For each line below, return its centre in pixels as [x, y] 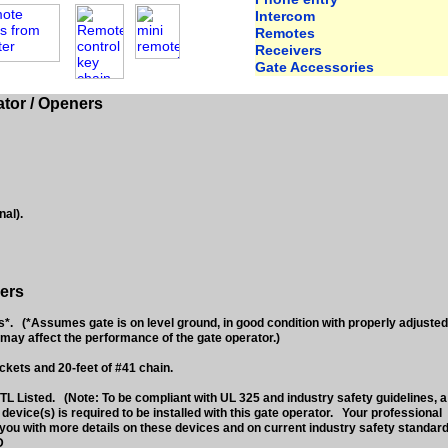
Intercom [285, 16]
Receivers [288, 50]
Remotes [285, 33]
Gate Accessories [314, 67]
